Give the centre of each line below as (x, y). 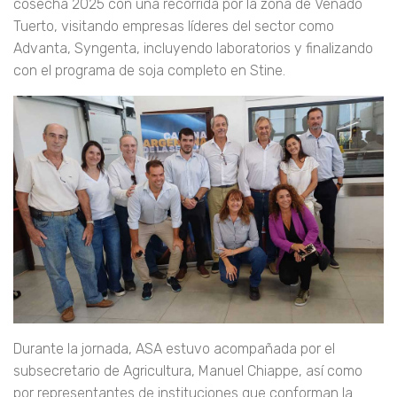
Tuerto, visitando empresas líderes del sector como (174, 27)
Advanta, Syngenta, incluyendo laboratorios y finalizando (193, 49)
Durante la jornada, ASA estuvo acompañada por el (174, 349)
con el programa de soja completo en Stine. (149, 71)
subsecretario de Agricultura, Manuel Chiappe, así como (188, 371)
